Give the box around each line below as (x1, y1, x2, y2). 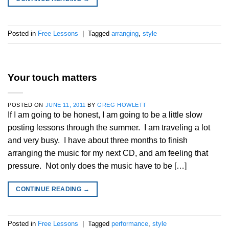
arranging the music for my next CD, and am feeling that (8, 149, 208, 158)
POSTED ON (8, 102, 45, 108)
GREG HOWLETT (97, 102, 147, 108)
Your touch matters (8, 72, 97, 83)
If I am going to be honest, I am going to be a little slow (8, 110, 202, 120)
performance (111, 220, 148, 228)
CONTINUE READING (16, 186, 83, 193)
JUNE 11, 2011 (45, 102, 86, 108)
